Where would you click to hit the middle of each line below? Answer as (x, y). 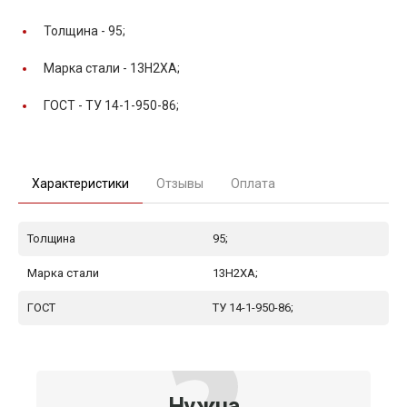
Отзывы (180, 183)
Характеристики (80, 183)
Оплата (253, 183)
